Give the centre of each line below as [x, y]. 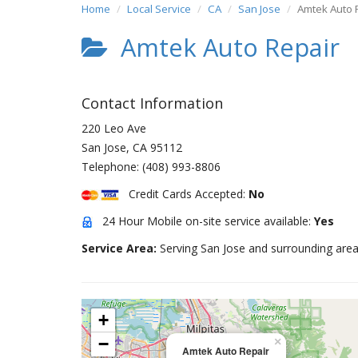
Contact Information [152, 103]
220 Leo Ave [114, 128]
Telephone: [112, 167]
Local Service [159, 9]
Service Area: [121, 248]
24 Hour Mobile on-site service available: [203, 221]
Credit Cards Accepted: [184, 194]
